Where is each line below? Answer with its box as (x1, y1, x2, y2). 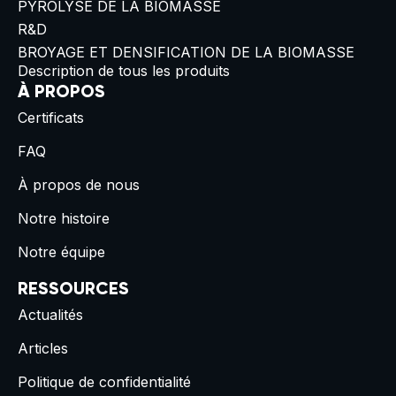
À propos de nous (18, 176, 140, 194)
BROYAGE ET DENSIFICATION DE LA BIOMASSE (18, 43, 354, 61)
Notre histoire (18, 209, 110, 227)
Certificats (18, 109, 84, 126)
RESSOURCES (18, 281, 129, 299)
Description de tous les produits (18, 62, 230, 80)
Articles (18, 339, 68, 357)
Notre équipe (18, 243, 105, 261)
